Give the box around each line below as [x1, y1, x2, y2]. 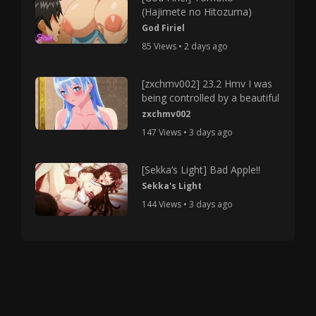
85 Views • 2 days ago [142, 39, 229, 52]
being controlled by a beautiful [142, 90, 280, 104]
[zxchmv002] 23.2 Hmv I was [142, 76, 273, 90]
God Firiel [142, 21, 186, 34]
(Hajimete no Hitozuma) [142, 4, 253, 18]
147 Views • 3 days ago [142, 126, 233, 138]
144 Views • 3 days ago [142, 197, 233, 210]
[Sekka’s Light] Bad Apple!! [142, 162, 261, 176]
